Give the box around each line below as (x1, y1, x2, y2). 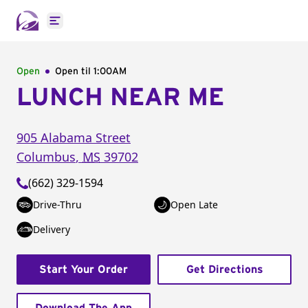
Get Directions (186, 264, 263, 275)
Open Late (170, 198, 218, 211)
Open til (55, 67, 93, 76)
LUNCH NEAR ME (16, 85, 224, 110)
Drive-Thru (33, 198, 82, 211)
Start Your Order (39, 264, 128, 275)
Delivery (33, 223, 70, 236)
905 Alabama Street (16, 129, 131, 146)
